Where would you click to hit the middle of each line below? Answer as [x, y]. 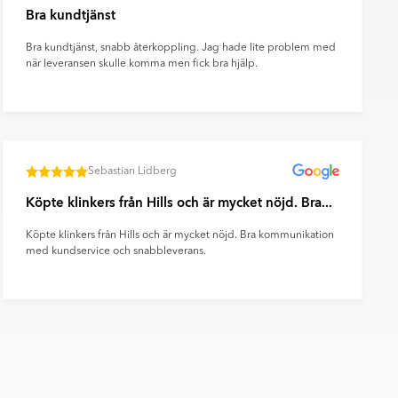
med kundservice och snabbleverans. [115, 252]
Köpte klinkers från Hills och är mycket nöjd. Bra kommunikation [179, 236]
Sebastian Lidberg [132, 172]
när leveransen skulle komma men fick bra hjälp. [141, 64]
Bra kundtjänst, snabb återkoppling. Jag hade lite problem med [180, 48]
